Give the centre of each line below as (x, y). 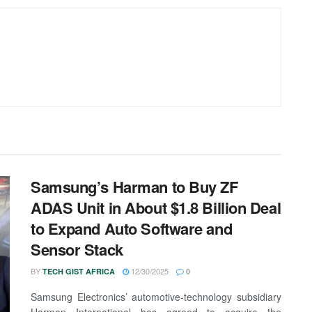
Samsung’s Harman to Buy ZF (134, 187)
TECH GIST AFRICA (79, 272)
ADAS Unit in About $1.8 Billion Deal (156, 208)
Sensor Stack (77, 250)
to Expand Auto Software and (132, 229)
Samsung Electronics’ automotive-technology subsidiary (156, 297)
